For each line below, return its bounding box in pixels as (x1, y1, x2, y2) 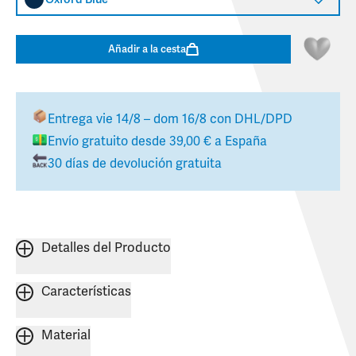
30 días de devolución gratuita (48, 156, 222, 172)
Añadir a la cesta (108, 42, 186, 56)
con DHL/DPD (207, 111, 292, 128)
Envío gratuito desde (48, 133, 169, 150)
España (225, 133, 267, 150)
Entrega (48, 111, 96, 128)
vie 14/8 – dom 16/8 (96, 111, 207, 128)
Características (41, 284, 131, 300)
